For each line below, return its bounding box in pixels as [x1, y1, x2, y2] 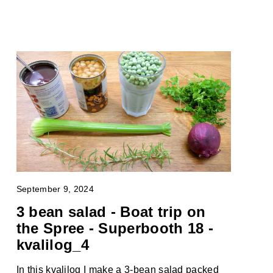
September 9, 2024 [16, 184, 94, 194]
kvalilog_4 [16, 236, 89, 253]
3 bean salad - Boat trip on [16, 204, 206, 221]
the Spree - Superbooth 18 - [16, 220, 214, 237]
